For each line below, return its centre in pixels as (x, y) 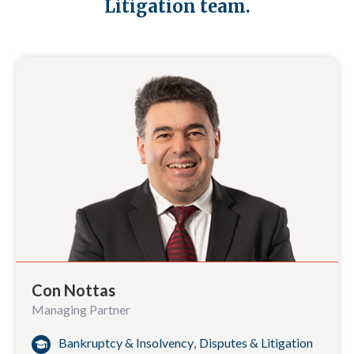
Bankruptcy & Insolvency (126, 343)
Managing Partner (81, 309)
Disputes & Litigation (256, 343)
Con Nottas (73, 290)
